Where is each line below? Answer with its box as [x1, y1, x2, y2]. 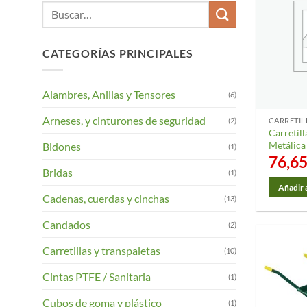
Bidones [42, 140, 81, 153]
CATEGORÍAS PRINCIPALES [42, 46, 193, 60]
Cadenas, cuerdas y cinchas [42, 192, 169, 206]
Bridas [42, 166, 73, 180]
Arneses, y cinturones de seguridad [42, 114, 206, 127]
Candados [42, 218, 90, 232]
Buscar [42, 2, 71, 14]
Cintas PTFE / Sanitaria [42, 270, 151, 284]
